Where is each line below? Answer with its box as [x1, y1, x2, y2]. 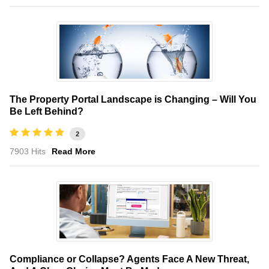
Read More [52, 146, 95, 156]
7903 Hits [10, 146, 46, 156]
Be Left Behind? [10, 106, 83, 116]
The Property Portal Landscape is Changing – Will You [10, 94, 256, 104]
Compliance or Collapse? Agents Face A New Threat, [10, 253, 249, 264]
